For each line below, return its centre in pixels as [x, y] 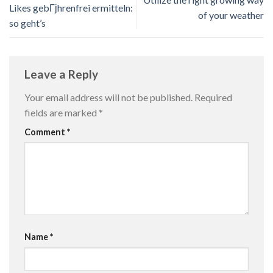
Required [213, 97]
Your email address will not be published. [108, 97]
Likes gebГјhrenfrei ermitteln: [71, 7]
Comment [46, 132]
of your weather [231, 15]
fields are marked [62, 112]
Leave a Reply [62, 74]
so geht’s [27, 23]
